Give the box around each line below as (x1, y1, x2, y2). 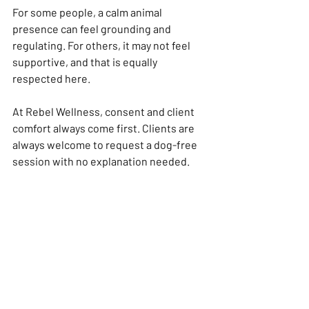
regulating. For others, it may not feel (12, 38, 192, 52)
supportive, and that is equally (12, 54, 159, 68)
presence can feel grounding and (12, 21, 173, 35)
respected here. (12, 71, 90, 85)
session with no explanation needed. (12, 154, 190, 168)
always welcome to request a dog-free (12, 137, 199, 151)
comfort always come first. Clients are (12, 121, 197, 134)
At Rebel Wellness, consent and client (12, 104, 197, 118)
